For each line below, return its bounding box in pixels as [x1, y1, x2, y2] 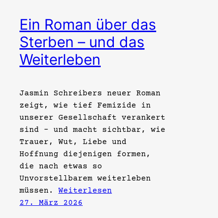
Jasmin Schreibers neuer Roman [19, 89, 161, 98]
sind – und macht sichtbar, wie [19, 125, 165, 134]
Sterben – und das [19, 33, 145, 51]
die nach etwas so [19, 162, 102, 171]
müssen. [19, 186, 58, 195]
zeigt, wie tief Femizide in [19, 101, 151, 110]
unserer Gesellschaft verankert [19, 113, 165, 122]
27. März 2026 [19, 198, 83, 207]
